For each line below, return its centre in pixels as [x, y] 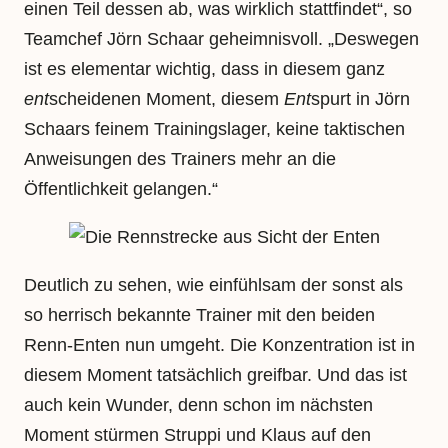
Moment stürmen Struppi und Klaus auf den [197, 435]
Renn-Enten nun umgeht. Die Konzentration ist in [219, 345]
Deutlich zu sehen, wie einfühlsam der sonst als [213, 285]
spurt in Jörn [360, 99]
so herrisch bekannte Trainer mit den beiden [199, 315]
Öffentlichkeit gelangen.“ [121, 189]
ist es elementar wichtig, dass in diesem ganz [204, 69]
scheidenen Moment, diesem [166, 99]
